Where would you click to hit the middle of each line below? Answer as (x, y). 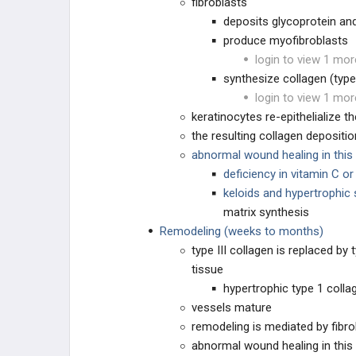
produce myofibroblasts (286, 41)
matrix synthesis (266, 212)
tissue (207, 269)
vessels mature (232, 308)
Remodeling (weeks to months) (242, 231)
